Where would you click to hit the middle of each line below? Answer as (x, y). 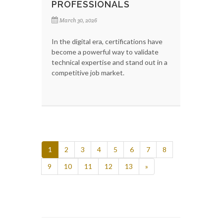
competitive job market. (88, 72)
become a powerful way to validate (105, 52)
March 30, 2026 (78, 20)
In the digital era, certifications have (107, 41)
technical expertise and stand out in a (110, 62)
